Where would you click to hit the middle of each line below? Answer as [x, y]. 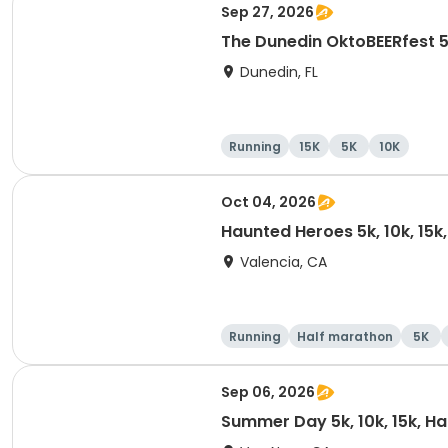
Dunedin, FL [279, 72]
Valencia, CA [283, 262]
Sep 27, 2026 [267, 12]
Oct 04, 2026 [268, 202]
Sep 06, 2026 [268, 392]
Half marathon [345, 336]
